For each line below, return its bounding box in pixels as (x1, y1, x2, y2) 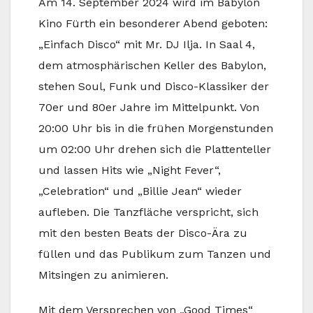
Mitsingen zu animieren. (38, 268, 168, 282)
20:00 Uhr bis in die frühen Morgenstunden (38, 121, 273, 135)
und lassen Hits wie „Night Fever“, (38, 163, 221, 177)
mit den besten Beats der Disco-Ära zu (38, 226, 247, 240)
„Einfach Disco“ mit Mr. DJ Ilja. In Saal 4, (38, 37, 255, 51)
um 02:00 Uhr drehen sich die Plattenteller (38, 142, 271, 156)
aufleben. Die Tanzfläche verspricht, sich (38, 205, 259, 219)
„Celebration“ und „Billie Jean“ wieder (38, 184, 242, 198)
